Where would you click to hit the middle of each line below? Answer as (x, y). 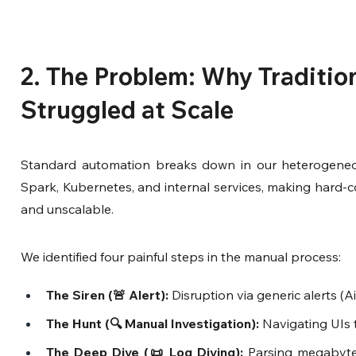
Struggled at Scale (128, 109)
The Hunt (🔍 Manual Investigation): (153, 323)
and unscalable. (68, 209)
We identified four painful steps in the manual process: (181, 256)
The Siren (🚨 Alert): (108, 294)
